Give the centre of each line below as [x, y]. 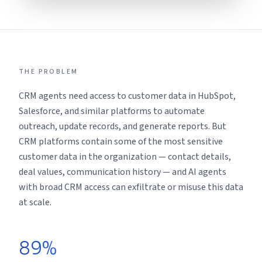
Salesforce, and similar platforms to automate [112, 111]
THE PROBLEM [49, 72]
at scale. [35, 202]
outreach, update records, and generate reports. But [123, 126]
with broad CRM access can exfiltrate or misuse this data [131, 187]
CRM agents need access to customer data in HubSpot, [127, 96]
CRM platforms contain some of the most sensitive [121, 142]
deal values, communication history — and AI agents [123, 172]
